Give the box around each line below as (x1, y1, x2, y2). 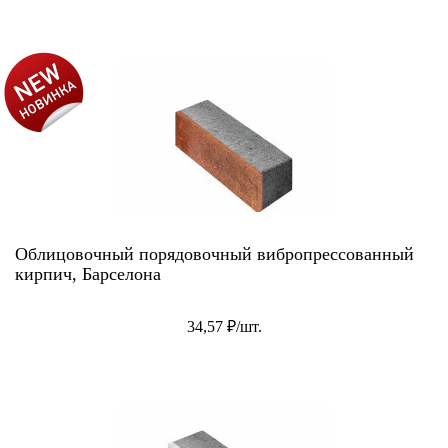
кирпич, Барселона (15, 264, 161, 284)
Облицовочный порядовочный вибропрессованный (15, 244, 414, 264)
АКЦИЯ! (3, 55, 66, 72)
